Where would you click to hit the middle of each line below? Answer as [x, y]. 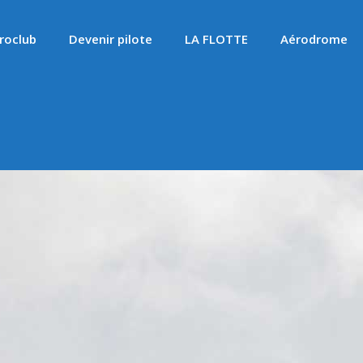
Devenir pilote [111, 39]
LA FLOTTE [216, 39]
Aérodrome [314, 39]
